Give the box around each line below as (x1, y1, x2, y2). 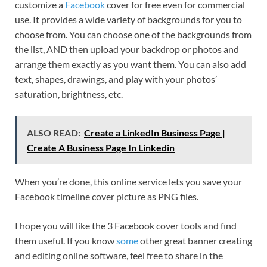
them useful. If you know (15, 235, 114, 247)
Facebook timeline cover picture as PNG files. (15, 191, 198, 203)
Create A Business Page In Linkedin (27, 142, 175, 154)
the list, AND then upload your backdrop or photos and (15, 44, 239, 55)
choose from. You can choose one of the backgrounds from (15, 29, 252, 41)
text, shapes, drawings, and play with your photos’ (15, 73, 217, 85)
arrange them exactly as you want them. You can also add (15, 58, 246, 70)
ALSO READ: (27, 127, 80, 139)
